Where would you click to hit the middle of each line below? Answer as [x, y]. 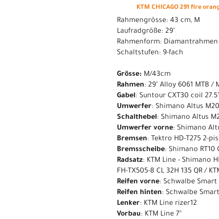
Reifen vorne [138, 182]
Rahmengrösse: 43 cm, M [158, 21]
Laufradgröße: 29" [146, 32]
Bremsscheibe [141, 150]
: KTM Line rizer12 [168, 204]
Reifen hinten [139, 193]
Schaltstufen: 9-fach [150, 53]
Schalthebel [137, 118]
